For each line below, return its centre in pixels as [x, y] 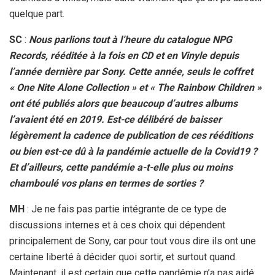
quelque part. [37, 14]
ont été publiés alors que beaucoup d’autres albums [123, 104]
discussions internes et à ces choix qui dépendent [117, 225]
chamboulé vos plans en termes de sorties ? [106, 184]
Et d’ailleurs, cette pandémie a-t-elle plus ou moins [121, 168]
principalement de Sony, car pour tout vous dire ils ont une [133, 241]
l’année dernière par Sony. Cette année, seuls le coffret [131, 72]
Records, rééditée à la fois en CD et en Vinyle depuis [124, 56]
